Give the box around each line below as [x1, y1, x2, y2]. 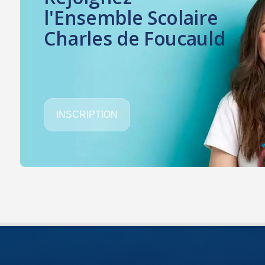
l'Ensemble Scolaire [44, 5, 218, 31]
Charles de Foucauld [44, 25, 225, 51]
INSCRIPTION [56, 109, 118, 120]
